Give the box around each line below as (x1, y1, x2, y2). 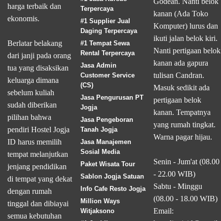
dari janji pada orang (7, 51, 71, 60)
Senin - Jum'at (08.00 (153, 157, 220, 166)
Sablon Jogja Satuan (80, 172, 144, 180)
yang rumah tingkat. (153, 120, 216, 129)
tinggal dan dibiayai (7, 199, 69, 208)
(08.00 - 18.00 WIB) (153, 194, 218, 203)
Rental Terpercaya (80, 49, 135, 57)
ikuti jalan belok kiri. (153, 34, 218, 42)
